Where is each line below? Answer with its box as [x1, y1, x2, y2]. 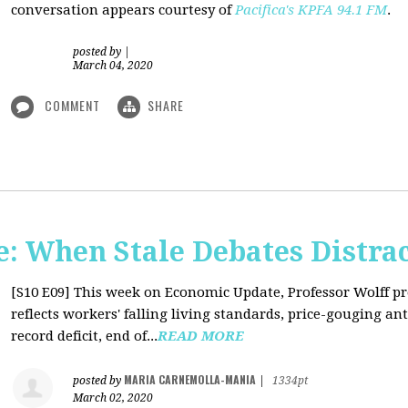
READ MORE [158, 328, 244, 344]
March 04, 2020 [73, 59, 153, 72]
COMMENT [41, 96, 104, 115]
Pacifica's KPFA [235, 2, 333, 18]
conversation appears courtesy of [11, 2, 235, 18]
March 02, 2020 [73, 392, 153, 404]
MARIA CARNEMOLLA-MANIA [124, 372, 256, 387]
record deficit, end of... [11, 328, 158, 344]
